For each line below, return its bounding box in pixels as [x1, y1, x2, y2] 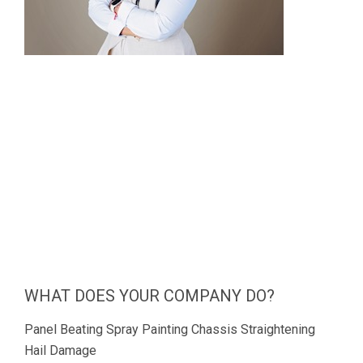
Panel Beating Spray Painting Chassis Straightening [24, 321, 315, 337]
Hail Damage [24, 342, 96, 358]
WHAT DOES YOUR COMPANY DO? [24, 285, 275, 305]
